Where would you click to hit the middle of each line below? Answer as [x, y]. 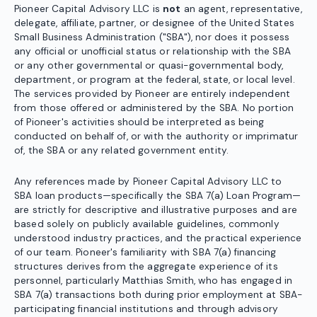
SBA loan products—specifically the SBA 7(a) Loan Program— [158, 196]
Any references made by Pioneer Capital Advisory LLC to [148, 182]
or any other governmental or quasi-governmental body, [149, 66]
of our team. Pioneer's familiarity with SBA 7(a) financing [145, 253]
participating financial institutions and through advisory [146, 309]
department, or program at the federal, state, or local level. [155, 80]
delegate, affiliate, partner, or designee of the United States [154, 23]
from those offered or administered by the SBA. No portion [154, 108]
